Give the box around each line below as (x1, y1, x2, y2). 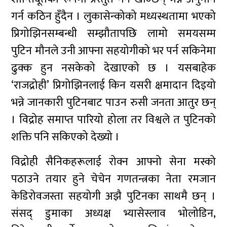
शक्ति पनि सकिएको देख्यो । (11, 128, 128, 146)
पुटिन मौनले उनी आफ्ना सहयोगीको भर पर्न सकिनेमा (11, 42, 216, 60)
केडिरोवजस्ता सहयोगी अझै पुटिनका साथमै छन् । (11, 187, 216, 206)
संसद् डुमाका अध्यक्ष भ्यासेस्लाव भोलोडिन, (11, 204, 216, 223)
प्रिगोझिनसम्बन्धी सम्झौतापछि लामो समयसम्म (11, 24, 216, 43)
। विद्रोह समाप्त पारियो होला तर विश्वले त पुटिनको (11, 110, 216, 129)
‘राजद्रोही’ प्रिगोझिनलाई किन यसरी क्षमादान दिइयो (11, 76, 216, 95)
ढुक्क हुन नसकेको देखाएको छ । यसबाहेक (11, 59, 216, 78)
